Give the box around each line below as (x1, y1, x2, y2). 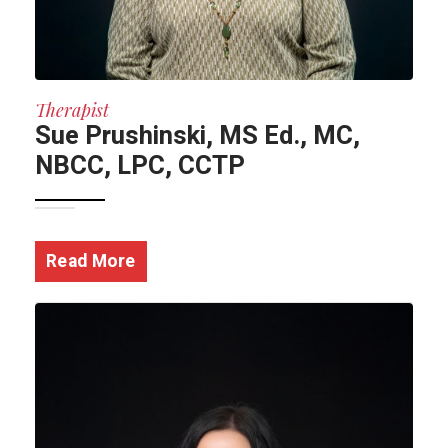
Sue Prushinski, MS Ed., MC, (35, 117, 360, 156)
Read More (46, 249, 136, 275)
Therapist (35, 98, 109, 123)
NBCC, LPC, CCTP (35, 147, 245, 186)
